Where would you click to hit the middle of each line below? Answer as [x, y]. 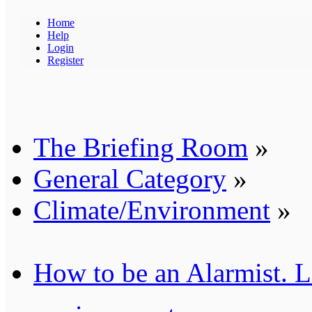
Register [65, 60]
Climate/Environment [152, 210]
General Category [130, 178]
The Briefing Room [141, 147]
